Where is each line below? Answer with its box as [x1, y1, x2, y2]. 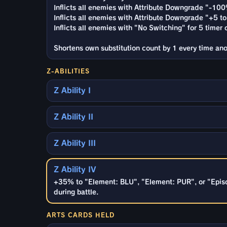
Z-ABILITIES [47, 67, 90, 74]
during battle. [54, 188, 98, 196]
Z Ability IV [54, 165, 96, 173]
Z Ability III [54, 139, 96, 147]
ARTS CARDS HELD [47, 211, 115, 218]
